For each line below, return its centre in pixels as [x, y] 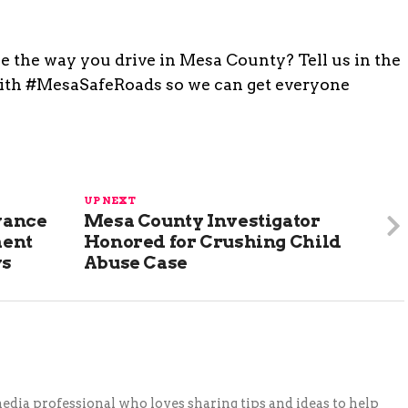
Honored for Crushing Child [212, 242]
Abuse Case [135, 263]
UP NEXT [109, 200]
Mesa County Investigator [202, 221]
